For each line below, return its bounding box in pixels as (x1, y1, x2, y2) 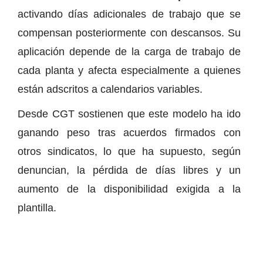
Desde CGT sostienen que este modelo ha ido (18, 107, 241, 120)
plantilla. (18, 201, 56, 214)
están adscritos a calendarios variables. (18, 83, 203, 95)
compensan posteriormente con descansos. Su (18, 26, 241, 39)
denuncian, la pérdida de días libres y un (18, 164, 241, 176)
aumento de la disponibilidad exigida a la (18, 183, 241, 195)
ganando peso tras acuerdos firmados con (18, 126, 241, 139)
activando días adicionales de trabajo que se (18, 8, 241, 20)
